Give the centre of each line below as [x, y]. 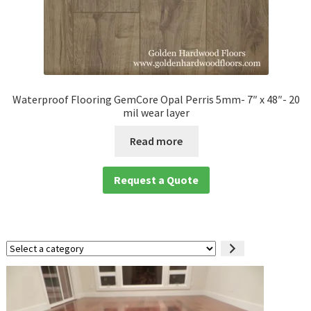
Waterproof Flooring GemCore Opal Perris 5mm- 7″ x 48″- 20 [157, 100]
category [24, 279]
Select [19, 248]
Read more [157, 141]
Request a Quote [157, 180]
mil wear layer [157, 113]
